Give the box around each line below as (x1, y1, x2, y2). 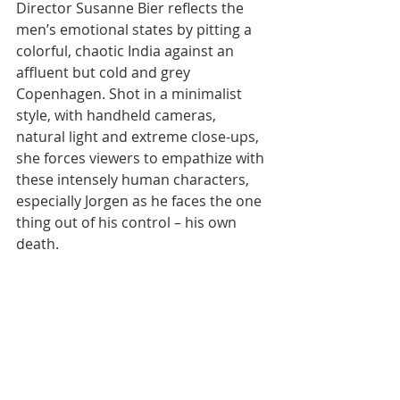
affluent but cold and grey (16, 62, 194, 83)
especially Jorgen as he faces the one (16, 191, 265, 212)
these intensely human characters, (16, 170, 253, 190)
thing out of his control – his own (16, 212, 240, 233)
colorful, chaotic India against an (16, 41, 237, 62)
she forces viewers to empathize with (16, 148, 268, 169)
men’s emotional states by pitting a (16, 20, 255, 40)
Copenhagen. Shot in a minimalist (16, 84, 246, 104)
